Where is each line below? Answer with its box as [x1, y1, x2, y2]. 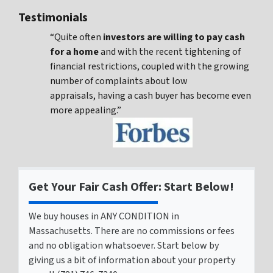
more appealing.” [50, 103, 121, 117]
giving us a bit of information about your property [29, 253, 235, 267]
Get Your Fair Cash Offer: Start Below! [29, 178, 234, 196]
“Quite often [50, 30, 103, 44]
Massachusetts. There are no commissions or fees [29, 224, 235, 238]
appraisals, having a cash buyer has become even [50, 88, 251, 102]
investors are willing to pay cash [103, 30, 245, 44]
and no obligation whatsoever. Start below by [29, 238, 219, 252]
